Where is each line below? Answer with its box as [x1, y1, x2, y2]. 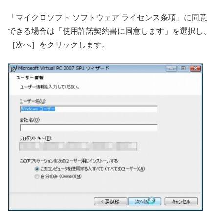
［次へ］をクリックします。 [8, 41, 109, 49]
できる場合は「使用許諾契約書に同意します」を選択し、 [8, 27, 211, 36]
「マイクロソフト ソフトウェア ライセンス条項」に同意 [8, 13, 207, 22]
